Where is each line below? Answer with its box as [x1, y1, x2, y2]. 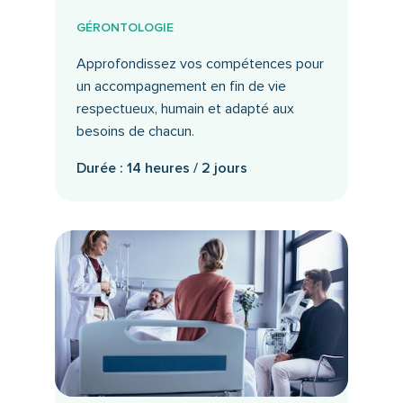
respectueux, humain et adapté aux [76, 100, 294, 119]
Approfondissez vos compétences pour [76, 55, 324, 74]
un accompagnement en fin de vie [76, 77, 286, 96]
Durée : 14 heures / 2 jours [76, 159, 247, 178]
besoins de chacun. [76, 122, 194, 141]
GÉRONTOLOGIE [76, 20, 174, 36]
